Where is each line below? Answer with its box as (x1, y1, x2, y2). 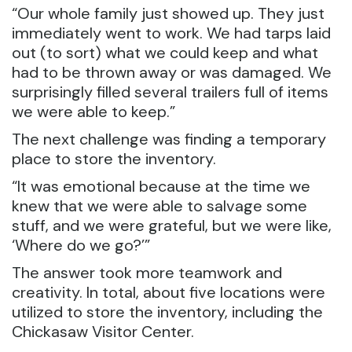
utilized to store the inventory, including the (12, 302, 323, 322)
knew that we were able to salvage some (12, 196, 307, 216)
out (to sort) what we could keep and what (12, 42, 318, 63)
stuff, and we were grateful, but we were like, (12, 215, 332, 236)
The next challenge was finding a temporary (12, 129, 326, 149)
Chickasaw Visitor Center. (12, 321, 194, 342)
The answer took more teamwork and (12, 262, 282, 283)
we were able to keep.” (12, 101, 175, 122)
